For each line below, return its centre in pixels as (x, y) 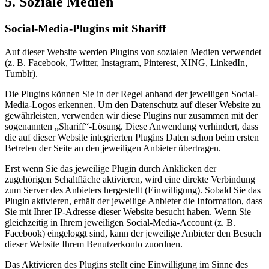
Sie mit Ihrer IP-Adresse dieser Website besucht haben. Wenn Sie (128, 211)
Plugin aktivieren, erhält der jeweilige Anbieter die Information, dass (134, 201)
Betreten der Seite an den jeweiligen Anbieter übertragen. (113, 148)
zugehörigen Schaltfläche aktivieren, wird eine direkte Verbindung (130, 179)
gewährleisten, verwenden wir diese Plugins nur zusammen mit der (131, 115)
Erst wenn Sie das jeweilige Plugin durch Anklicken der (110, 168)
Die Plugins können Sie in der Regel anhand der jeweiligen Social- (131, 94)
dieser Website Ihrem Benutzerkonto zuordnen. (94, 244)
